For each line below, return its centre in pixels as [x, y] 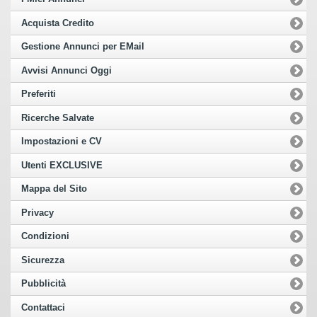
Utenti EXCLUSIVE [62, 165]
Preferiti [39, 94]
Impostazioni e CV [62, 142]
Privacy [38, 213]
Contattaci [43, 307]
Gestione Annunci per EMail [83, 47]
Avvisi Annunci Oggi [67, 70]
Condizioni [45, 237]
